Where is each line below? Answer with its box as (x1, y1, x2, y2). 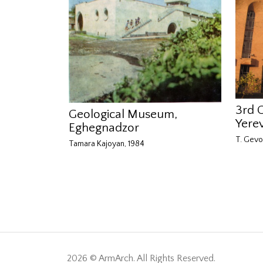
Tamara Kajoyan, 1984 (69, 139, 144, 149)
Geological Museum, (69, 107, 177, 122)
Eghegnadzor (69, 121, 139, 135)
